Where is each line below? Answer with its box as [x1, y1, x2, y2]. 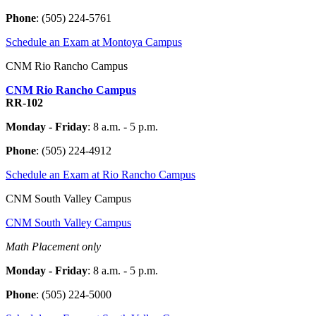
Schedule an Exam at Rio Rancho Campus [6, 169, 195, 181]
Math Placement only [6, 241, 101, 253]
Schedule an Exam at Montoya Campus [6, 36, 182, 49]
